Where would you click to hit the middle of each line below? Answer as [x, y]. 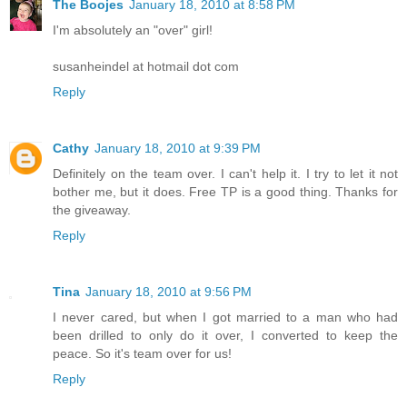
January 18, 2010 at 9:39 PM [178, 149]
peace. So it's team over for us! [142, 354]
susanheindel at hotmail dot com [146, 67]
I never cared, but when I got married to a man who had [225, 318]
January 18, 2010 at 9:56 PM [169, 292]
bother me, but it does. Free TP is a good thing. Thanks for [225, 192]
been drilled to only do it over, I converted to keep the [225, 336]
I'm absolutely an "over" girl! [133, 30]
